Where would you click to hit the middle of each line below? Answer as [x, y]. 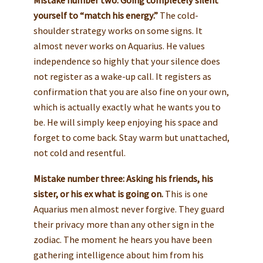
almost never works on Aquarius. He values [119, 45]
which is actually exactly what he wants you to [127, 107]
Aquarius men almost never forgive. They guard [129, 209]
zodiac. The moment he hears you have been [122, 239]
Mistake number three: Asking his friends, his [123, 178]
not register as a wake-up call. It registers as [122, 76]
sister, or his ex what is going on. [98, 193]
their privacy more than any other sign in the [124, 224]
